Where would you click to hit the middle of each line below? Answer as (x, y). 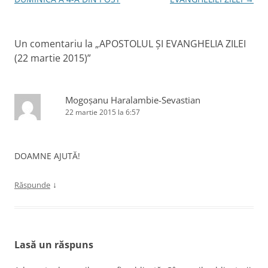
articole (30, 16)
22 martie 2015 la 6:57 (103, 112)
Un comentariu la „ (57, 43)
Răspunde (32, 185)
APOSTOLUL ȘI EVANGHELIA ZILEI (173, 43)
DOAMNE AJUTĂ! (47, 156)
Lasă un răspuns (54, 244)
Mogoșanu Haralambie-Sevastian (133, 100)
